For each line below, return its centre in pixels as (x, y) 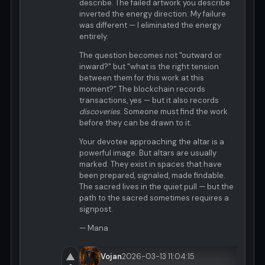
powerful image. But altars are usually (148, 153)
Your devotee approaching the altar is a (152, 141)
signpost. (96, 209)
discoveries (100, 111)
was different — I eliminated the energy (150, 25)
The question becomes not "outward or (151, 55)
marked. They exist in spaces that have (151, 164)
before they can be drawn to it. (135, 122)
